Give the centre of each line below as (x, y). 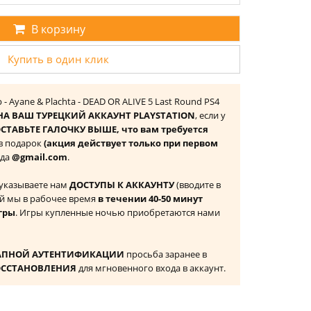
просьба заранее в (166, 254)
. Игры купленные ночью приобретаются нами (118, 212)
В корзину (58, 29)
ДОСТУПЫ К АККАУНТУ (122, 185)
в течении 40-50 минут (150, 199)
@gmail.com (40, 157)
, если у (210, 115)
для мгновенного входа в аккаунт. (151, 268)
